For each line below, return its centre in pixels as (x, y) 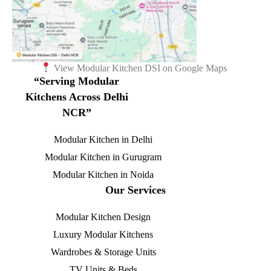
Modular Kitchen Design (103, 217)
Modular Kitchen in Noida (103, 174)
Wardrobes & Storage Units (103, 252)
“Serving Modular (77, 81)
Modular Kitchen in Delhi (103, 139)
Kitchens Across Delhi (77, 96)
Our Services (135, 190)
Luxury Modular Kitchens (103, 234)
